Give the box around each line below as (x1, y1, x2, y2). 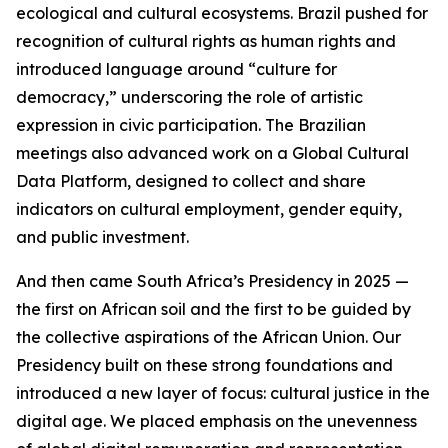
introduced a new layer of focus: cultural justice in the (16, 383, 430, 403)
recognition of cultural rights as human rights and (16, 31, 396, 51)
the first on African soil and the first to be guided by (16, 299, 411, 319)
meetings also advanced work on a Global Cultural (16, 143, 409, 163)
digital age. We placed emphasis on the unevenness (16, 411, 417, 431)
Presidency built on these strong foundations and (16, 355, 393, 375)
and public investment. (16, 227, 189, 247)
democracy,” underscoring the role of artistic (16, 87, 363, 107)
